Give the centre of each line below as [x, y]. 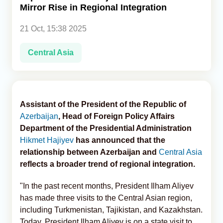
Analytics [28, 20]
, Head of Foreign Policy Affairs [116, 116]
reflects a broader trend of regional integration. [108, 164]
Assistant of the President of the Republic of [103, 104]
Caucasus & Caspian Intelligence [68, 43]
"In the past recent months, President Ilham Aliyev [107, 186]
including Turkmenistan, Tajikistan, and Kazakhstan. [111, 210]
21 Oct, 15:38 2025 [53, 28]
